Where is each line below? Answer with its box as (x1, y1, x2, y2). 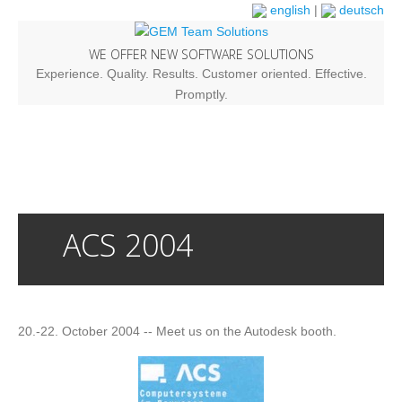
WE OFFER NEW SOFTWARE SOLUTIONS (88, 45, 314, 63)
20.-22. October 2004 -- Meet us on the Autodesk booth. (18, 323, 336, 338)
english (267, 3, 310, 17)
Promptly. (174, 86, 228, 101)
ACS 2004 (63, 223, 193, 266)
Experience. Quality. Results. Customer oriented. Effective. (35, 66, 367, 81)
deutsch (336, 3, 384, 17)
